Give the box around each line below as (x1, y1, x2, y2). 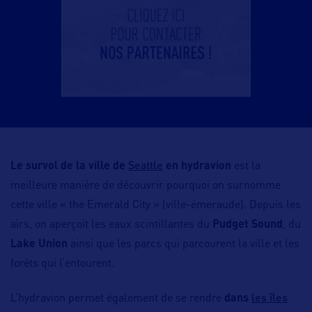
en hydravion (163, 161, 231, 173)
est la (231, 161, 260, 173)
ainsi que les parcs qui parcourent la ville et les (68, 239, 299, 251)
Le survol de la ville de (10, 161, 128, 173)
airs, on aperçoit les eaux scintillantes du (10, 219, 212, 231)
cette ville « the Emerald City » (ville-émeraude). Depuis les (10, 200, 301, 212)
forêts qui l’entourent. (10, 258, 114, 270)
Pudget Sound (212, 219, 283, 231)
